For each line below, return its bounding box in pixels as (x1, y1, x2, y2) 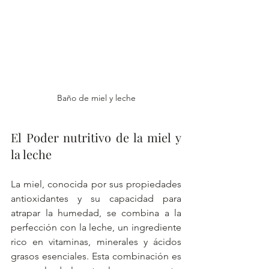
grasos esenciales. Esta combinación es (11, 250, 181, 262)
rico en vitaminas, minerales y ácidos (11, 235, 181, 247)
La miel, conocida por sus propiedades (11, 178, 181, 190)
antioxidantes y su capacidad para (11, 192, 181, 204)
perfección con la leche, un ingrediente (11, 221, 181, 233)
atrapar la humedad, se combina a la (11, 207, 181, 219)
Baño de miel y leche (56, 92, 136, 103)
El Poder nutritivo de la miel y (11, 128, 181, 145)
